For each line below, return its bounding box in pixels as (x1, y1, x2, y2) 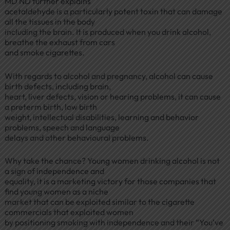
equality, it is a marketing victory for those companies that (4, 176, 216, 187)
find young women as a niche (4, 186, 108, 197)
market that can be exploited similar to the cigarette (4, 197, 195, 207)
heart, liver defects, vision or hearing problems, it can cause (4, 91, 221, 102)
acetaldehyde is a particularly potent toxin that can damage (4, 6, 222, 17)
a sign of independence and (4, 166, 104, 177)
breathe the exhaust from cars (4, 37, 115, 48)
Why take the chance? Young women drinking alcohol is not (4, 156, 220, 166)
